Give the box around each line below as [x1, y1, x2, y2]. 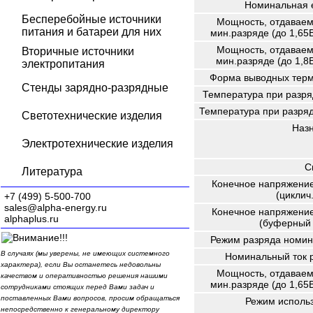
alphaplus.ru [4, 213, 59, 224]
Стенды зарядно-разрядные [22, 82, 168, 94]
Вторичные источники [22, 45, 134, 57]
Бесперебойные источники [22, 13, 161, 25]
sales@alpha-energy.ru [4, 202, 107, 213]
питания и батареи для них [22, 26, 161, 38]
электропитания [22, 58, 105, 70]
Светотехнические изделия [22, 110, 162, 122]
